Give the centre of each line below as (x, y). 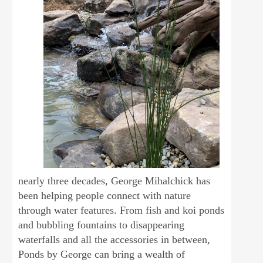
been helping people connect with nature (105, 195)
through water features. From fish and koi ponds (122, 210)
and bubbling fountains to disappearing (102, 225)
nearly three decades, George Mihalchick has (114, 181)
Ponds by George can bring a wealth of (102, 254)
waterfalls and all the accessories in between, (114, 240)
